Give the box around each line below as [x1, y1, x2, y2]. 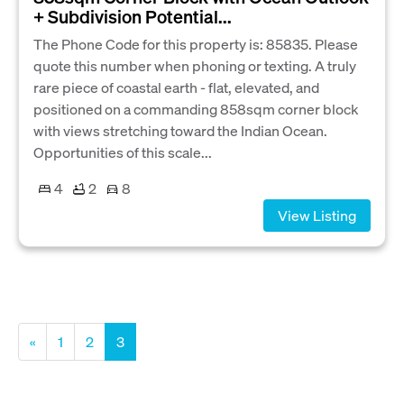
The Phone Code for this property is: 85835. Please [33, 34, 358, 54]
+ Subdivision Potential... [33, 5, 232, 29]
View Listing [278, 206, 356, 225]
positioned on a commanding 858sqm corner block [33, 99, 359, 119]
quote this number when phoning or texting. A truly [33, 56, 356, 76]
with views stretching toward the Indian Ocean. [33, 121, 327, 141]
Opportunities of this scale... [33, 142, 212, 162]
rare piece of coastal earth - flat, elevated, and [33, 78, 319, 97]
